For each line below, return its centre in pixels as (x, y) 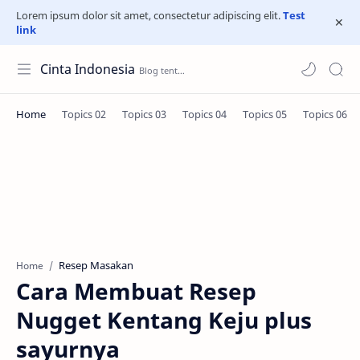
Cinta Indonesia (88, 69)
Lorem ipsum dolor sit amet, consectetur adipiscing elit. (149, 15)
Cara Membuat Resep (136, 291)
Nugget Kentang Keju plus (164, 320)
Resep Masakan (96, 265)
